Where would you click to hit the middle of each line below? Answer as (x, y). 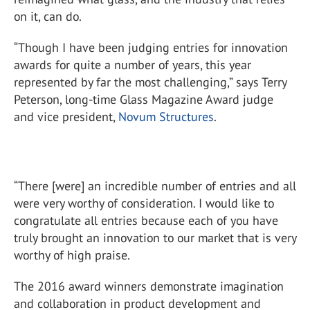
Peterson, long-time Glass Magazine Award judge (144, 99)
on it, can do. (48, 16)
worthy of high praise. (72, 255)
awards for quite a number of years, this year (133, 65)
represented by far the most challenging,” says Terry (150, 82)
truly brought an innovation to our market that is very (155, 238)
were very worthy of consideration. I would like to (144, 203)
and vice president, (66, 117)
